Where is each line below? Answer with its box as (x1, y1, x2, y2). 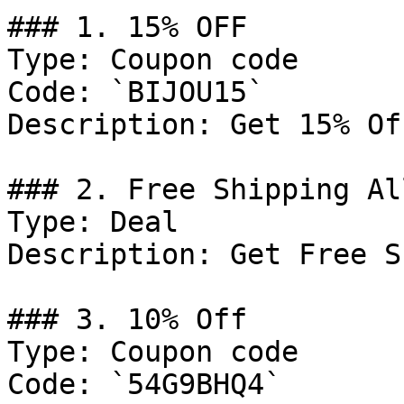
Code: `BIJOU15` (7, 76, 264, 108)
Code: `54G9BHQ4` (7, 368, 281, 400)
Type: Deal (7, 206, 179, 238)
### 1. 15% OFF (7, 11, 247, 43)
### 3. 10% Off (7, 303, 247, 335)
